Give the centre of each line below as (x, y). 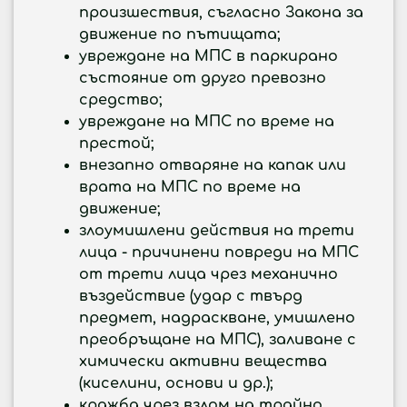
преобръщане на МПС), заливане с (218, 340)
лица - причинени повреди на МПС (219, 253)
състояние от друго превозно (203, 78)
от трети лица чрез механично (208, 274)
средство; (120, 100)
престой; (116, 144)
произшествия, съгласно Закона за (221, 13)
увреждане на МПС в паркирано (208, 56)
